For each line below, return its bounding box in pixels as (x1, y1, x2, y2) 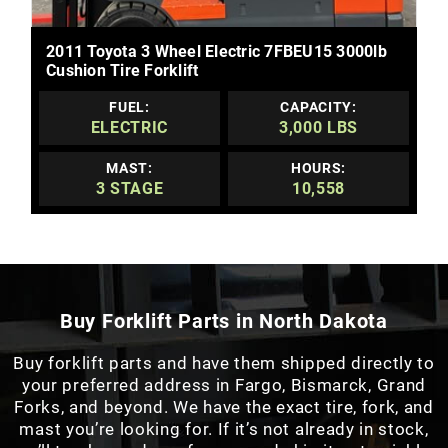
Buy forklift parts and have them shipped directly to (13, 352, 435, 373)
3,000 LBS (278, 117, 359, 137)
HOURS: (290, 160, 347, 177)
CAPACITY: (280, 98, 357, 115)
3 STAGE (95, 179, 164, 199)
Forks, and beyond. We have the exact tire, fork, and (14, 396, 434, 417)
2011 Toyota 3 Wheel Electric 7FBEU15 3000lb (46, 42, 387, 62)
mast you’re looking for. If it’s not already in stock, (19, 418, 429, 439)
